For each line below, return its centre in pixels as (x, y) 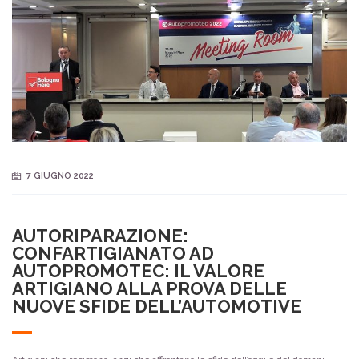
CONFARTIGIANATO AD (113, 254)
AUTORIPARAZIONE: (100, 236)
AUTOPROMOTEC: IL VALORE (138, 271)
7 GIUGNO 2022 (60, 176)
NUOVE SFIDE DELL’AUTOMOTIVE (157, 307)
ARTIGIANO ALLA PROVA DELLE (149, 289)
